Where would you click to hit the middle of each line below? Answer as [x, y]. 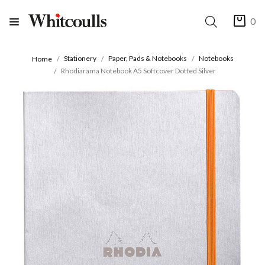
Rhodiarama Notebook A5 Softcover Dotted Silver [138, 70]
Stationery [80, 59]
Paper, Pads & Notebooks [147, 59]
